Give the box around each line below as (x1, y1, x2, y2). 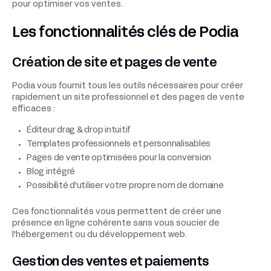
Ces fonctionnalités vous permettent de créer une (12, 208, 221, 217)
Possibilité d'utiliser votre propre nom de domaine (27, 182, 224, 191)
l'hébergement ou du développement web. (12, 231, 187, 240)
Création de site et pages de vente (12, 57, 217, 70)
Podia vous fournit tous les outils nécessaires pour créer (12, 82, 243, 91)
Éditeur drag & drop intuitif (27, 126, 131, 135)
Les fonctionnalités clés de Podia (12, 27, 239, 41)
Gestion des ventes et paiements (12, 256, 209, 269)
